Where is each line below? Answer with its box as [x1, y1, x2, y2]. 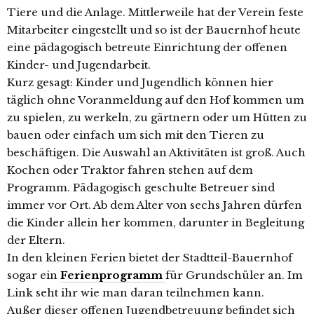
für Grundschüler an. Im [165, 268, 303, 282]
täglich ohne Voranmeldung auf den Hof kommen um [7, 93, 304, 107]
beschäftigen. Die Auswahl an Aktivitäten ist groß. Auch [7, 146, 306, 160]
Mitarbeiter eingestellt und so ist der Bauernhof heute [7, 23, 301, 37]
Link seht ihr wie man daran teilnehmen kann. [7, 286, 264, 300]
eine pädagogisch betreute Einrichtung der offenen [7, 41, 287, 55]
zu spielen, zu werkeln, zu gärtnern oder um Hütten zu [7, 111, 307, 125]
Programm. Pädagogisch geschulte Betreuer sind [7, 181, 275, 195]
